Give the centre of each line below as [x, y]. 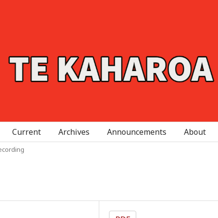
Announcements [137, 132]
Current [27, 132]
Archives [74, 132]
